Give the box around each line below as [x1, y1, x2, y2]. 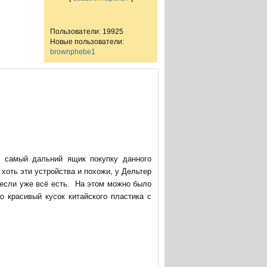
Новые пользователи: [50, 38, 124, 45]
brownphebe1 [50, 48, 95, 55]
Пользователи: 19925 [50, 27, 123, 35]
